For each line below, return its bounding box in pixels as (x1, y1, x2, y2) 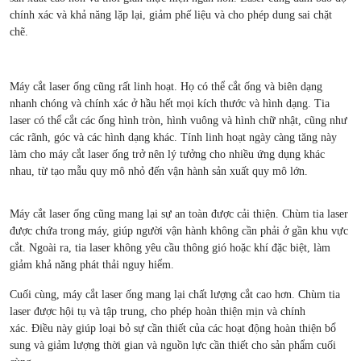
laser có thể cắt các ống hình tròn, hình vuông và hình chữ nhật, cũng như (10, 114, 347, 127)
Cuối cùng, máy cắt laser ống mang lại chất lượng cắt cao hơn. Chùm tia (10, 288, 340, 301)
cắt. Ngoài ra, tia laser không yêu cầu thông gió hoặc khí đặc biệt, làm (10, 242, 330, 255)
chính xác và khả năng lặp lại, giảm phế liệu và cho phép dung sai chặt (10, 9, 332, 22)
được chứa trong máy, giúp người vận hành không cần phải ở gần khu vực (10, 225, 348, 238)
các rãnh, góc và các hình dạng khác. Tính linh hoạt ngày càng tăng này (10, 131, 337, 144)
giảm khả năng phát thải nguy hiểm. (10, 259, 174, 272)
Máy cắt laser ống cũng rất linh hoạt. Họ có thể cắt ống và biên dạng (10, 81, 322, 93)
